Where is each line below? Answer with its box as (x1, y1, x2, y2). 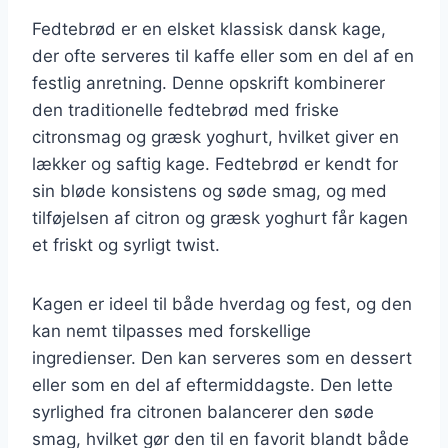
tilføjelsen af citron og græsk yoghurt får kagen (32, 207, 408, 228)
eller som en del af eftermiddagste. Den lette (32, 374, 393, 395)
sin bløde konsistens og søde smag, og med (32, 180, 387, 201)
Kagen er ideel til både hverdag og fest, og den (32, 293, 412, 314)
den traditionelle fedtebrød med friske (32, 99, 339, 120)
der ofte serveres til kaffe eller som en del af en (32, 45, 414, 66)
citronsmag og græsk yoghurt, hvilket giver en (32, 126, 399, 147)
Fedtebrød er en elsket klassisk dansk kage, (32, 18, 386, 39)
